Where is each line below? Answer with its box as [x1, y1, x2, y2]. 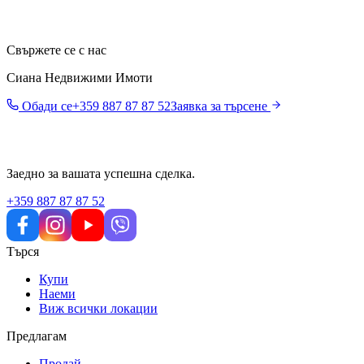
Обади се [19, 98, 72, 113]
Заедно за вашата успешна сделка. [6, 166, 195, 180]
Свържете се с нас [6, 42, 106, 57]
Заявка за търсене [171, 98, 267, 113]
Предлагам [6, 328, 67, 343]
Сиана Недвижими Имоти [6, 70, 153, 84]
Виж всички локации [39, 301, 158, 315]
